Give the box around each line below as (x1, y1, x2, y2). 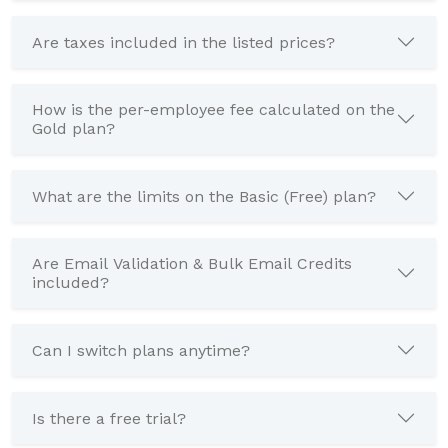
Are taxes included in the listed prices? (32, 32, 335, 52)
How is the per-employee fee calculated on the (32, 100, 395, 119)
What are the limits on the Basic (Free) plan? (32, 186, 376, 206)
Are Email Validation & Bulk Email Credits (32, 254, 352, 273)
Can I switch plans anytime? (32, 340, 250, 360)
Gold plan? (32, 119, 115, 138)
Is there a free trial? (32, 408, 186, 428)
